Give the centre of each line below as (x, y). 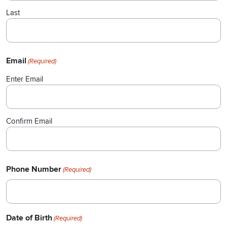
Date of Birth (29, 218)
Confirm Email (29, 121)
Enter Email (25, 79)
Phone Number (34, 169)
